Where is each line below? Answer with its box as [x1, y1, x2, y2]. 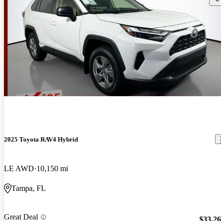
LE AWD [4, 164, 34, 173]
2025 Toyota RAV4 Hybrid [4, 135, 78, 143]
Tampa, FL [11, 184, 46, 193]
